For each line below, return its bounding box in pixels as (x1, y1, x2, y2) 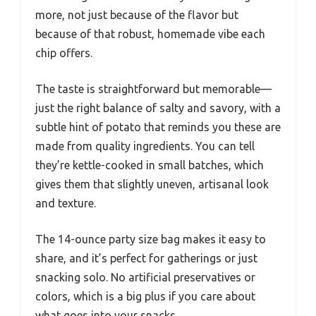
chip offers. (35, 47, 92, 60)
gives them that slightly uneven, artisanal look (35, 178, 269, 191)
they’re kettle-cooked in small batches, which (35, 159, 264, 172)
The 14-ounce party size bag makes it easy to (35, 233, 266, 246)
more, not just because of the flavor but (35, 8, 238, 22)
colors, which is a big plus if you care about (35, 290, 255, 303)
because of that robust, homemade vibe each (35, 28, 265, 41)
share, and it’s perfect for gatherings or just (35, 252, 257, 265)
